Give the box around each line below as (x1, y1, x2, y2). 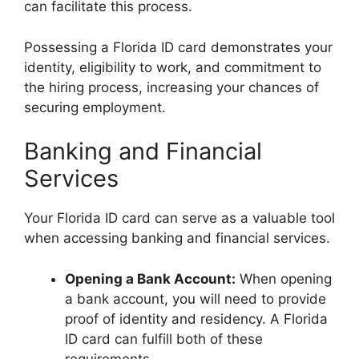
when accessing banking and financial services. (24, 230, 330, 247)
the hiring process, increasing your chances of (24, 79, 319, 95)
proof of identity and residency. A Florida (65, 310, 328, 327)
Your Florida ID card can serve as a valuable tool (24, 210, 335, 227)
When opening (236, 270, 332, 287)
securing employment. (24, 99, 166, 115)
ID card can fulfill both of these (65, 330, 263, 347)
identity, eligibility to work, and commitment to (24, 58, 321, 75)
